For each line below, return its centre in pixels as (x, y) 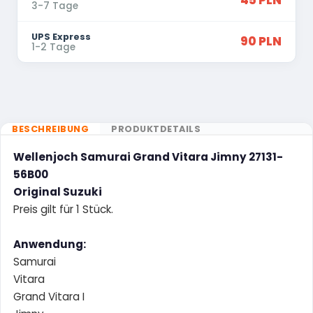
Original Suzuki (58, 191)
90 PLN (261, 42)
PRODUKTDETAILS (156, 129)
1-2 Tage (53, 47)
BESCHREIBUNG (50, 129)
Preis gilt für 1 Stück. (63, 209)
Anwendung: (50, 244)
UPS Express (61, 36)
